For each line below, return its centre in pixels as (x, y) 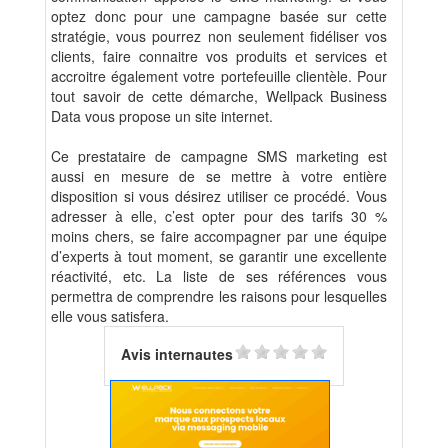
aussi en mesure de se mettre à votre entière (219, 176)
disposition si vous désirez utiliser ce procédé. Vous (219, 196)
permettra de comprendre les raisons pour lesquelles (219, 296)
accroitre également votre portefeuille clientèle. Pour (219, 76)
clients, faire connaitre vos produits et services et (219, 56)
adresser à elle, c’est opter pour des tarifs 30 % (219, 216)
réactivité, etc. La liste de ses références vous (219, 276)
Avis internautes (176, 353)
